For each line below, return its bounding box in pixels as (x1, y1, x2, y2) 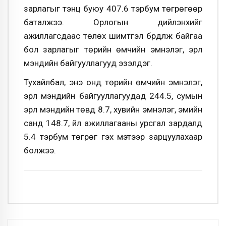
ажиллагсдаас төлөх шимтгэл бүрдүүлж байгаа (24, 30, 202, 41)
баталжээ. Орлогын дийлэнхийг (24, 17, 202, 27)
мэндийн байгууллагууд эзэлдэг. (24, 58, 152, 68)
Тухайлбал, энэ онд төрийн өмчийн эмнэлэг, (24, 77, 202, 87)
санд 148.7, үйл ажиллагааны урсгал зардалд (24, 118, 202, 128)
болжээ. (24, 145, 56, 155)
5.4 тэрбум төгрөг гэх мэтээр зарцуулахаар (24, 131, 202, 142)
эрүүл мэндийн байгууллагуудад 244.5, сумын (24, 90, 202, 101)
